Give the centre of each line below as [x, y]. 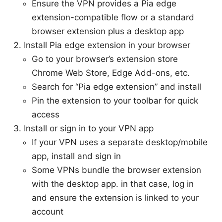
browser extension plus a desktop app [108, 31]
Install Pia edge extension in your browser [107, 45]
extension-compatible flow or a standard [113, 17]
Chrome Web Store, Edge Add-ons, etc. [111, 73]
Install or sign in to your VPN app [89, 128]
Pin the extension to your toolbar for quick [115, 100]
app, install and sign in [76, 156]
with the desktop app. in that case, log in [113, 184]
